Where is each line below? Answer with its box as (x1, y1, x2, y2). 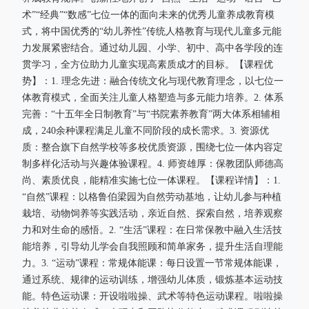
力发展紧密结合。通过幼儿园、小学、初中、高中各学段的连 (22, 43, 283, 53)
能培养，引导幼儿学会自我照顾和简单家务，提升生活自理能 (22, 241, 283, 252)
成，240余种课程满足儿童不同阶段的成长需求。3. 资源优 (22, 126, 269, 136)
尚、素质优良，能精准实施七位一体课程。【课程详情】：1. (22, 175, 281, 186)
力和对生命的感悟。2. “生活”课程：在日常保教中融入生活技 (22, 225, 282, 235)
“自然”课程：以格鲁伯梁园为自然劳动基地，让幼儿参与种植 (22, 192, 281, 202)
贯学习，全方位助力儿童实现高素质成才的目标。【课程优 (22, 59, 273, 70)
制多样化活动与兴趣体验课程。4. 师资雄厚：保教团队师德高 (22, 159, 283, 169)
